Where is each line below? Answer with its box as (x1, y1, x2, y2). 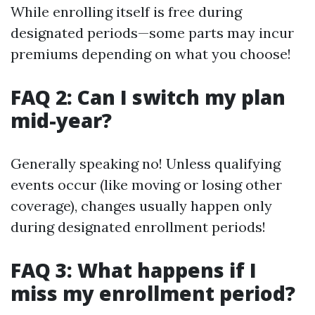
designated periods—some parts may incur (11, 24, 294, 41)
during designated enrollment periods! (11, 218, 266, 236)
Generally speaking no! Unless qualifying (11, 155, 281, 172)
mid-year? (11, 107, 112, 134)
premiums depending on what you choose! (11, 45, 291, 63)
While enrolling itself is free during (11, 3, 242, 20)
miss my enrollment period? (11, 280, 295, 307)
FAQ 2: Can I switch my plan (11, 84, 285, 110)
